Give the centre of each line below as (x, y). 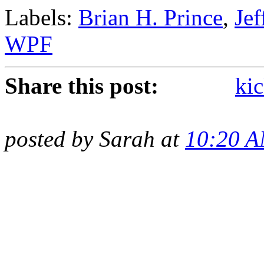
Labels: (42, 17)
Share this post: (82, 85)
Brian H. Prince (151, 17)
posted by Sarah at (95, 138)
